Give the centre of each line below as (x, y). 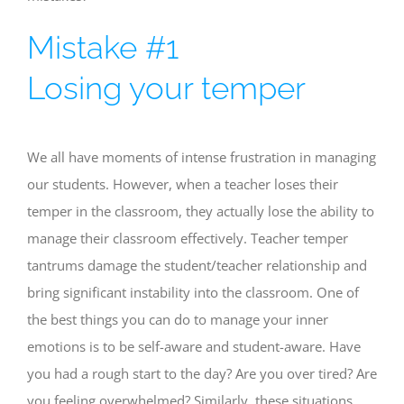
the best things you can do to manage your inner (178, 319)
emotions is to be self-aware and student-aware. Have (194, 346)
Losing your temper (166, 88)
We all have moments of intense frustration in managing (202, 156)
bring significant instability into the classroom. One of (193, 292)
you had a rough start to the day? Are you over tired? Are (202, 373)
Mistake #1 (103, 47)
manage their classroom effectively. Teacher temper (188, 238)
